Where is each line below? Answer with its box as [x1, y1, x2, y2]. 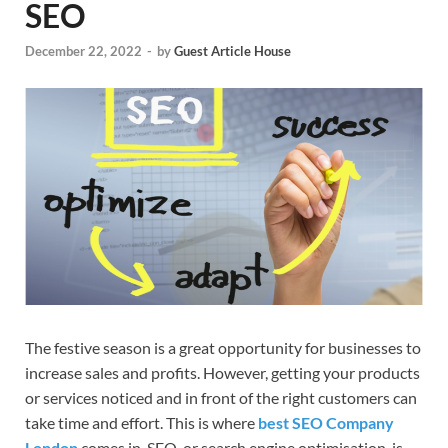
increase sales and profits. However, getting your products [25, 362, 420, 382]
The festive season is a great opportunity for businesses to [25, 337, 421, 357]
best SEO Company [258, 412, 394, 432]
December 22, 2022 [25, 43, 142, 60]
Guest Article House [174, 43, 291, 60]
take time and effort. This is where [25, 412, 258, 432]
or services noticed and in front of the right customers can [25, 387, 417, 407]
